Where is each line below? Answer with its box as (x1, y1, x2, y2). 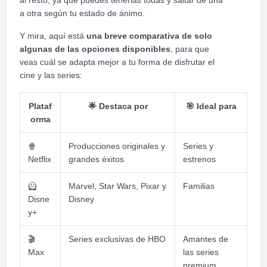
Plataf (29, 101, 52, 111)
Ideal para (194, 101, 237, 111)
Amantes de (183, 234, 228, 244)
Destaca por (96, 101, 148, 111)
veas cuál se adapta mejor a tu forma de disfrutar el (20, 57, 215, 67)
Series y (183, 141, 213, 151)
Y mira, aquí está (20, 31, 84, 41)
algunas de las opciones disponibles (20, 44, 170, 54)
